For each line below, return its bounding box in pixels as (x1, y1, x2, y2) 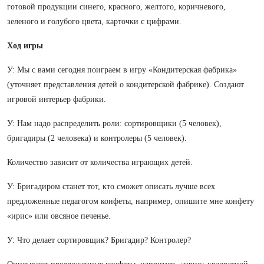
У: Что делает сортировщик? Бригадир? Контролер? (7, 236, 191, 245)
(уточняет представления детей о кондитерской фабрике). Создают (7, 80, 244, 89)
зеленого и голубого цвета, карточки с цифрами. (7, 17, 181, 26)
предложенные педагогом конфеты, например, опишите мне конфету (7, 197, 254, 206)
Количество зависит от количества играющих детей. (7, 158, 193, 167)
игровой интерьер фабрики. (7, 95, 106, 104)
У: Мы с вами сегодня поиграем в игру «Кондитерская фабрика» (7, 65, 237, 74)
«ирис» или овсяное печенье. (7, 212, 111, 220)
